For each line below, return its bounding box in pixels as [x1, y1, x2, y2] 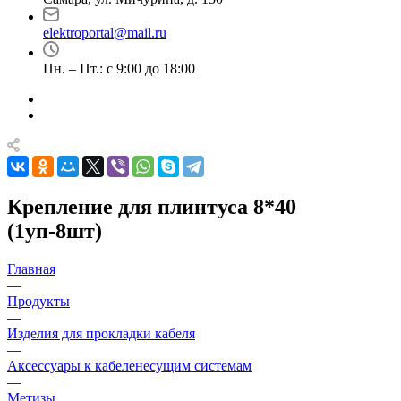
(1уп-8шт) [7, 218, 102, 243]
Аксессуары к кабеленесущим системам [7, 357, 252, 373]
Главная [7, 260, 55, 277]
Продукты [7, 293, 70, 309]
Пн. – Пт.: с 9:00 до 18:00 [43, 61, 195, 76]
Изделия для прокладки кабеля [7, 325, 195, 341]
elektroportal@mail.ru [43, 25, 166, 40]
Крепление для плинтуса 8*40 [7, 194, 296, 218]
